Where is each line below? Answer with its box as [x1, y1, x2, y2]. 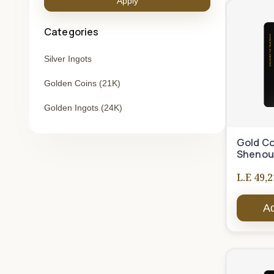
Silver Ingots [44, 54, 92, 64]
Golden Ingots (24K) [44, 103, 122, 113]
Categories [44, 25, 99, 39]
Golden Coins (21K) [44, 78, 120, 88]
